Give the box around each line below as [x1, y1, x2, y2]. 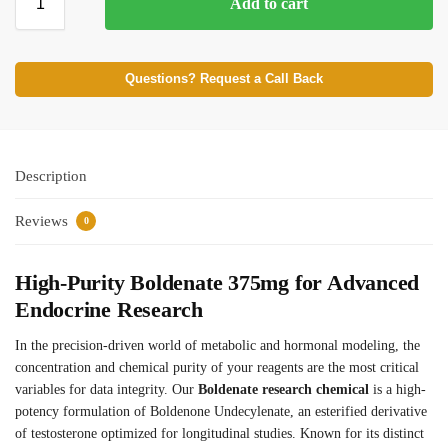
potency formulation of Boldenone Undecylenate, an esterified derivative [15, 404, 427, 420]
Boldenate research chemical [198, 382, 369, 398]
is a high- [369, 382, 426, 398]
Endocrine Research [15, 297, 204, 323]
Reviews [15, 213, 72, 230]
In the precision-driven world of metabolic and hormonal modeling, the [15, 338, 420, 354]
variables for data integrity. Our [15, 382, 198, 398]
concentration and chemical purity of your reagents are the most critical [15, 360, 419, 376]
